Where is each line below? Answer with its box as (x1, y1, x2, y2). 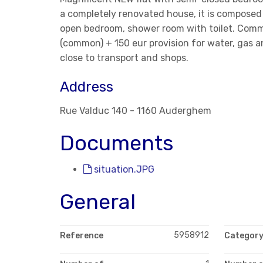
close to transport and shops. (60, 52, 188, 63)
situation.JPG (92, 163, 154, 175)
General (60, 188, 136, 214)
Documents (60, 130, 174, 156)
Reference (60, 230, 103, 241)
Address (60, 78, 113, 95)
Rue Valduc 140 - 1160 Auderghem (60, 104, 211, 116)
